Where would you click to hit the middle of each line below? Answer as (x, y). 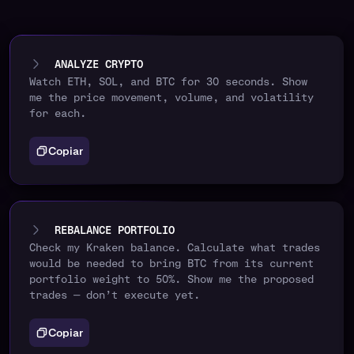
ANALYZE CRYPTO (99, 64)
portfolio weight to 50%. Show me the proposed (171, 279)
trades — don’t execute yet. (115, 295)
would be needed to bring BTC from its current (171, 264)
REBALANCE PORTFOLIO (115, 230)
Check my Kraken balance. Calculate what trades (175, 248)
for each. (58, 113)
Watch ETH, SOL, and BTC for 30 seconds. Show (168, 82)
